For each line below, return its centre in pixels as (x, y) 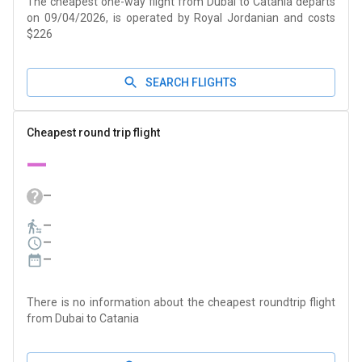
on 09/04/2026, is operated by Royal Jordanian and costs (181, 18)
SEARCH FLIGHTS (191, 82)
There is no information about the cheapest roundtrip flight (181, 302)
